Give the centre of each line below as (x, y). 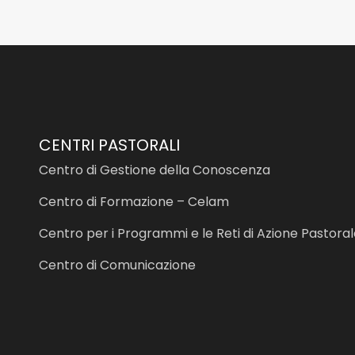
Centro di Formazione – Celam (134, 202)
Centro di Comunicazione (117, 265)
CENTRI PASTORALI (109, 145)
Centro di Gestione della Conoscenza (155, 170)
